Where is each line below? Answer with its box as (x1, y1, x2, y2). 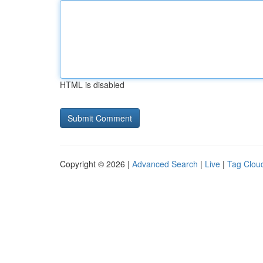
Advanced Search (132, 158, 198, 170)
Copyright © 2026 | (60, 158, 132, 170)
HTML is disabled (60, 79, 124, 90)
